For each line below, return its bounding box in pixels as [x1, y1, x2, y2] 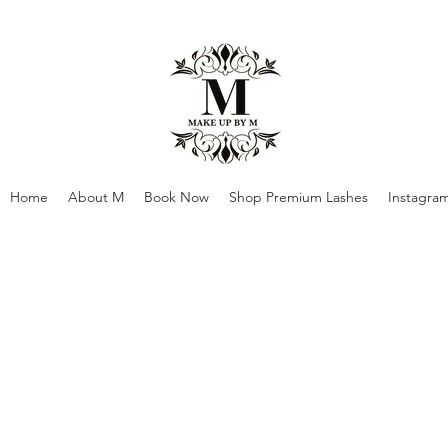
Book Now [144, 187, 209, 206]
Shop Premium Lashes [229, 187, 368, 206]
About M [68, 187, 124, 206]
